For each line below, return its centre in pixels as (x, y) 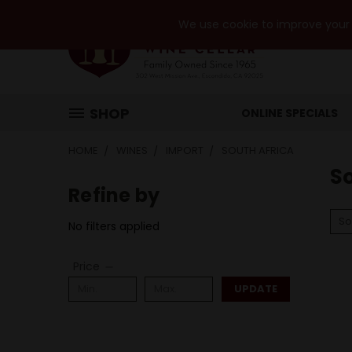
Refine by (114, 195)
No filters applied (114, 226)
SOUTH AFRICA (258, 150)
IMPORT (185, 150)
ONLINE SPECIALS (290, 113)
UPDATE (255, 288)
